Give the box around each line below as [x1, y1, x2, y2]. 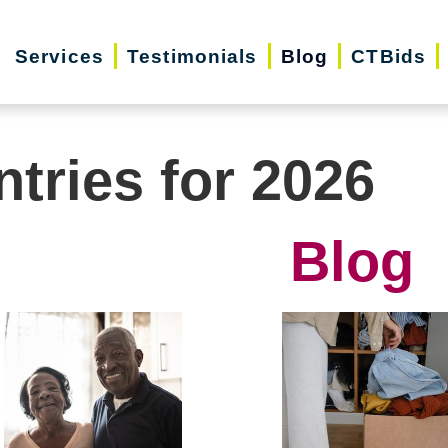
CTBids [351, 45, 427, 67]
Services [14, 45, 104, 67]
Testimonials [127, 45, 258, 67]
